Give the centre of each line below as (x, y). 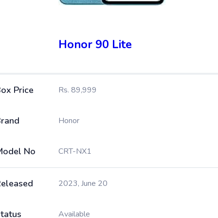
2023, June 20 (83, 183)
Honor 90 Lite (95, 45)
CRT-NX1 (75, 151)
